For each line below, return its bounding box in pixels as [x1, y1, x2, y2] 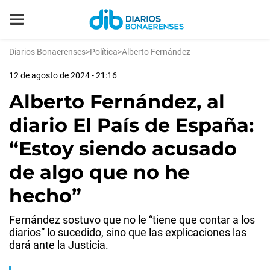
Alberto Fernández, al [9, 90, 225, 113]
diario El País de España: [9, 113, 254, 137]
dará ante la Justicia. [9, 239, 108, 251]
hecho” [9, 184, 81, 207]
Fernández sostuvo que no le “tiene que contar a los [9, 213, 255, 226]
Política [90, 47, 118, 57]
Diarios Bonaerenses [9, 47, 86, 57]
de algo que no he [9, 160, 190, 184]
